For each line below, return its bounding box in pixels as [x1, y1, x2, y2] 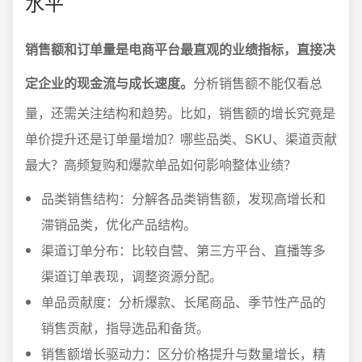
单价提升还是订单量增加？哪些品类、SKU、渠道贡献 [25, 129, 337, 148]
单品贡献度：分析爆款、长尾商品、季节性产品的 [41, 293, 326, 311]
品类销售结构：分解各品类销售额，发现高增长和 [41, 189, 326, 208]
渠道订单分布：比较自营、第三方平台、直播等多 [41, 241, 326, 259]
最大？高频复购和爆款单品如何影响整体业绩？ [25, 155, 297, 174]
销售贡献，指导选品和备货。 [41, 318, 209, 337]
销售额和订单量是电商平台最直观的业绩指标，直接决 [25, 40, 335, 58]
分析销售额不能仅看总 [193, 74, 322, 92]
